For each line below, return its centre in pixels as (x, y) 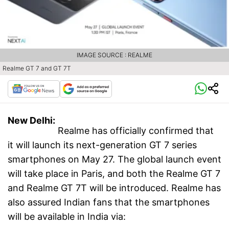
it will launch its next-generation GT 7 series (102, 145)
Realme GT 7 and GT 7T (37, 68)
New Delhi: (31, 121)
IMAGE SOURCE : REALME (114, 55)
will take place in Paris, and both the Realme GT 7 (114, 174)
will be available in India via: (67, 217)
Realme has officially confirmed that (136, 131)
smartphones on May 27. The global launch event (114, 159)
